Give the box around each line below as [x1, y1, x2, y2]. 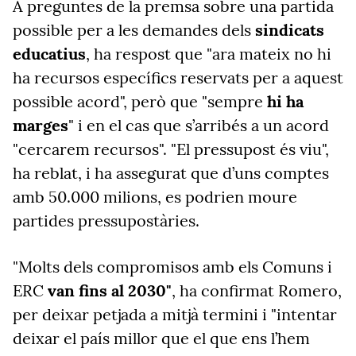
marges [13, 115, 68, 135]
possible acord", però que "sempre [13, 91, 267, 111]
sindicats [255, 20, 324, 40]
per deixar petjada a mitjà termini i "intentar [13, 304, 337, 324]
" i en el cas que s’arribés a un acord [68, 115, 329, 135]
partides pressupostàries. [13, 211, 203, 230]
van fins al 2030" [48, 281, 172, 300]
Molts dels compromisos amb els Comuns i [18, 257, 332, 277]
